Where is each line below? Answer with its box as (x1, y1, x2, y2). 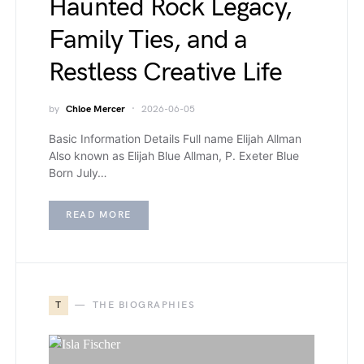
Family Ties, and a (49, 24, 248, 56)
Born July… (49, 166, 107, 180)
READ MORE (66, 209, 132, 221)
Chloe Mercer (66, 103, 125, 115)
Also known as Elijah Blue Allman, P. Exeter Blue (49, 149, 299, 162)
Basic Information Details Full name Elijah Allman (49, 132, 301, 145)
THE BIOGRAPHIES (92, 299, 195, 311)
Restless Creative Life (49, 57, 283, 89)
